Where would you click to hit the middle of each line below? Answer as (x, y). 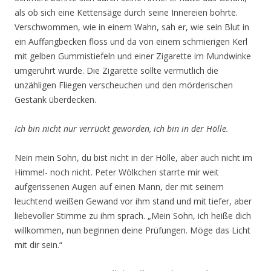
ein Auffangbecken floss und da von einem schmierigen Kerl (131, 41)
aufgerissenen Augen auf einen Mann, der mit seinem (119, 187)
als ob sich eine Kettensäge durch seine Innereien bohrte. (126, 12)
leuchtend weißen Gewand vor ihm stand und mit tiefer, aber (133, 201)
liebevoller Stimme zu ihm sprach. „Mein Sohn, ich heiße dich (133, 216)
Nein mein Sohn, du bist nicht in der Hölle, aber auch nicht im (133, 158)
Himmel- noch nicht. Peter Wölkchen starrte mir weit (117, 172)
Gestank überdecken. (55, 100)
